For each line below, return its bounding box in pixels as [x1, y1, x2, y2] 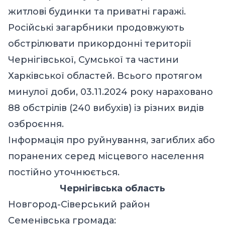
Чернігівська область [60, 182, 165, 194]
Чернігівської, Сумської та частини [8, 54, 179, 65]
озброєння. [8, 118, 64, 130]
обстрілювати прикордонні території [8, 38, 191, 49]
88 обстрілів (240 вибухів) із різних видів [8, 102, 204, 114]
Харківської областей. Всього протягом [8, 70, 202, 81]
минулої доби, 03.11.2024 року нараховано [8, 86, 213, 97]
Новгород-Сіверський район [8, 198, 150, 210]
